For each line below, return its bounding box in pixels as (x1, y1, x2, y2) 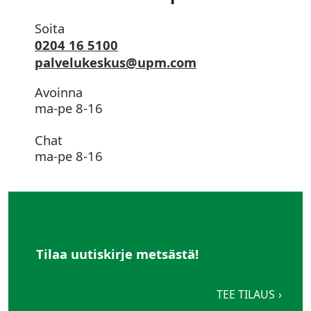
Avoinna (35, 83, 83, 101)
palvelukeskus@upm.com (35, 53, 196, 71)
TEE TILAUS (217, 286, 275, 302)
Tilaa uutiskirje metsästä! (36, 244, 199, 262)
